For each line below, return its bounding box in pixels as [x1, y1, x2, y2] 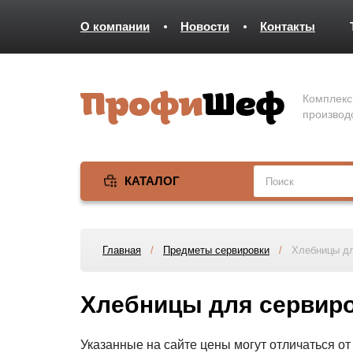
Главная [102, 244, 141, 256]
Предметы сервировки [163, 244, 269, 256]
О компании [80, 20, 150, 33]
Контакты [260, 20, 315, 33]
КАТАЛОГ [124, 174, 180, 188]
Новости [180, 20, 229, 33]
